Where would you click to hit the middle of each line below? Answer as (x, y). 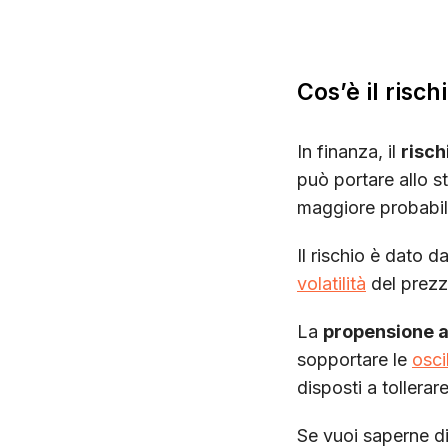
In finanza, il (349, 151)
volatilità (331, 283)
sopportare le (354, 359)
